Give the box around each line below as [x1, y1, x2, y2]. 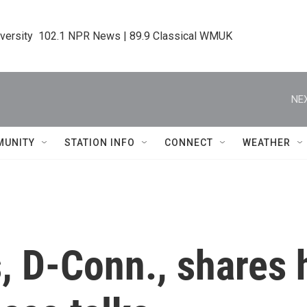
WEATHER [243, 137, 291, 148]
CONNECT [164, 137, 213, 148]
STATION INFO [64, 137, 135, 148]
